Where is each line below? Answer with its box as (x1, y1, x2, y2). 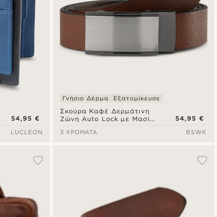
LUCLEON (10, 128, 43, 136)
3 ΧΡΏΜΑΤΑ (60, 128, 97, 136)
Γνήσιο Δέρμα (62, 94, 109, 102)
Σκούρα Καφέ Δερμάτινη (60, 107, 150, 115)
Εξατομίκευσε (113, 94, 161, 102)
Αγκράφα (60, 123, 93, 130)
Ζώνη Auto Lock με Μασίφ (60, 115, 156, 123)
